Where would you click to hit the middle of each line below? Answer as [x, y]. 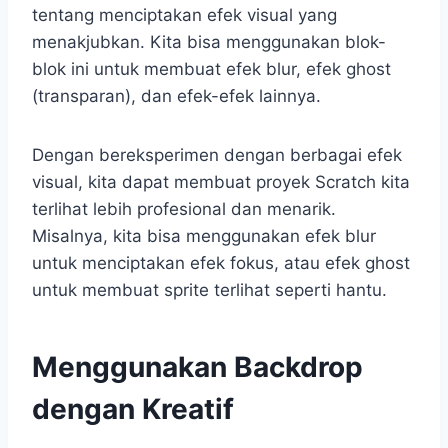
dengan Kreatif [133, 408]
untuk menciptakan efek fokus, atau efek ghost [221, 262]
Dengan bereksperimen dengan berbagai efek [217, 154]
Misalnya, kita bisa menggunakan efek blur [204, 235]
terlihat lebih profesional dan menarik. [184, 208]
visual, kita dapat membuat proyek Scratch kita [221, 181]
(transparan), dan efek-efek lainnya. [176, 95]
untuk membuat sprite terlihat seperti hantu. [209, 289]
